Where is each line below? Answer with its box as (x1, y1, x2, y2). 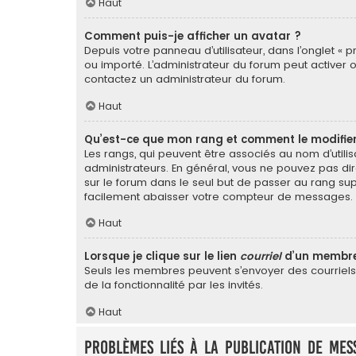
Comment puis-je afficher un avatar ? (84, 28, 301, 44)
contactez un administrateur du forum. (84, 71, 285, 87)
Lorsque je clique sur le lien (84, 249, 240, 265)
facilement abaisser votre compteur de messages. (84, 188, 353, 204)
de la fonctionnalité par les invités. (84, 277, 263, 293)
